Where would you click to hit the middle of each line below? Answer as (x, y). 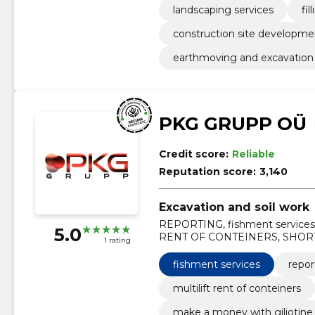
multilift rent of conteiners (237, 288)
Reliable (253, 154)
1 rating (117, 240)
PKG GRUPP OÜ (232, 123)
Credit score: (193, 154)
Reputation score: (207, 171)
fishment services (216, 264)
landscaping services (223, 9)
